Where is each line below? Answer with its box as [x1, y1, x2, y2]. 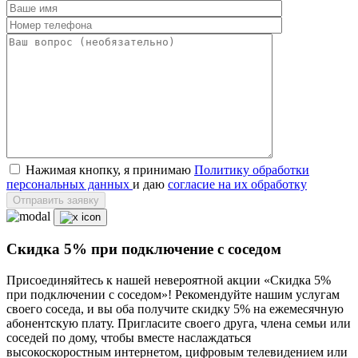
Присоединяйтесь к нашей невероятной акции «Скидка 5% [6, 273, 331, 288]
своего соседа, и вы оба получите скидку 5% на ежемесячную [6, 302, 344, 316]
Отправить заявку [13, 193, 99, 206]
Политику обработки [194, 162, 309, 177]
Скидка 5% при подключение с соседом [6, 241, 281, 258]
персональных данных [6, 177, 133, 191]
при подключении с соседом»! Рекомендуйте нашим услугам [6, 288, 340, 302]
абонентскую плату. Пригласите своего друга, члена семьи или [6, 316, 351, 331]
